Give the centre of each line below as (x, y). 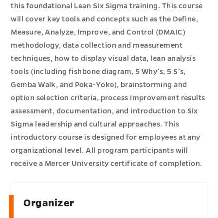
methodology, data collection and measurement (97, 45)
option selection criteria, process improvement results (108, 98)
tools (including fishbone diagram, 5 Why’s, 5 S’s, (98, 71)
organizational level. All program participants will (100, 150)
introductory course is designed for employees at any (106, 137)
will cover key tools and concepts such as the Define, (105, 19)
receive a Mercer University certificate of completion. (107, 163)
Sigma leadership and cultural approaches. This (95, 124)
